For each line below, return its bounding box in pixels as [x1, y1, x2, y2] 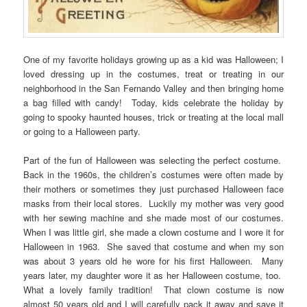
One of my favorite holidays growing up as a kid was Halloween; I [23, 53, 284, 66]
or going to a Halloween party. [23, 125, 141, 138]
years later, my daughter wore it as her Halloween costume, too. [23, 269, 284, 282]
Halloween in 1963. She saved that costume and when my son [23, 240, 284, 254]
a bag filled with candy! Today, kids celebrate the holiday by [23, 96, 284, 110]
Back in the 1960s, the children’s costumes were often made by [23, 168, 284, 182]
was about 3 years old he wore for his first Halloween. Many [23, 254, 284, 268]
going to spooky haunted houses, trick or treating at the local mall [23, 110, 284, 124]
